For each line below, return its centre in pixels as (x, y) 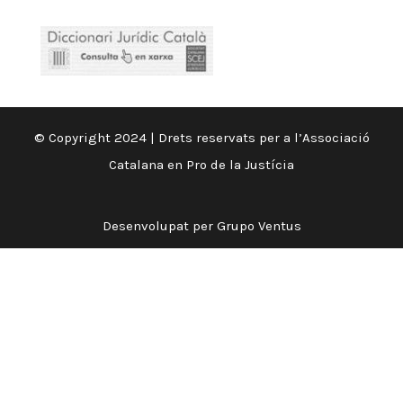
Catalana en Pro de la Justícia (201, 165)
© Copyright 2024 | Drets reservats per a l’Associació (201, 138)
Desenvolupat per (159, 226)
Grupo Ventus (259, 226)
